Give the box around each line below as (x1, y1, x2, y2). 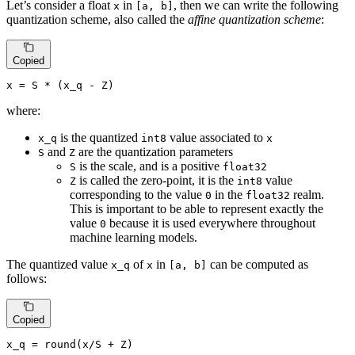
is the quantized (57, 130, 141, 144)
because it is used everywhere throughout (106, 216, 315, 230)
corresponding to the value (70, 187, 205, 201)
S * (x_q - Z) (25, 78, 114, 91)
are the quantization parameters (75, 144, 233, 158)
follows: (6, 271, 47, 285)
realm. (290, 187, 324, 201)
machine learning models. (70, 230, 197, 244)
